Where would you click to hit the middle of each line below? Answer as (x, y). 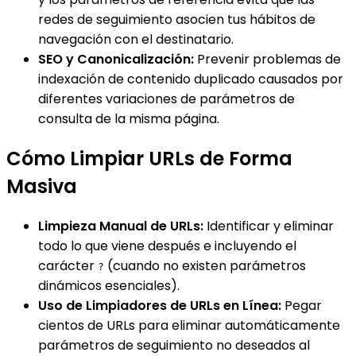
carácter (68, 266)
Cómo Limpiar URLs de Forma (149, 159)
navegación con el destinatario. (136, 40)
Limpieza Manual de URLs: (121, 226)
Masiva (42, 187)
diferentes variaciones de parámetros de (166, 99)
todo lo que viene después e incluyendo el (167, 246)
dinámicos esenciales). (109, 286)
